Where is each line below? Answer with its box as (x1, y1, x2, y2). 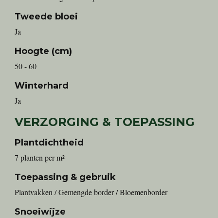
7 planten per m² (15, 152, 65, 163)
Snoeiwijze (15, 206, 66, 217)
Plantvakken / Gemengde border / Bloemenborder (15, 187, 167, 197)
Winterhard (15, 80, 69, 91)
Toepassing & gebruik (15, 172, 116, 182)
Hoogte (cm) (15, 46, 72, 56)
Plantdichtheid (15, 137, 84, 148)
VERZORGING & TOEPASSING (15, 115, 195, 129)
